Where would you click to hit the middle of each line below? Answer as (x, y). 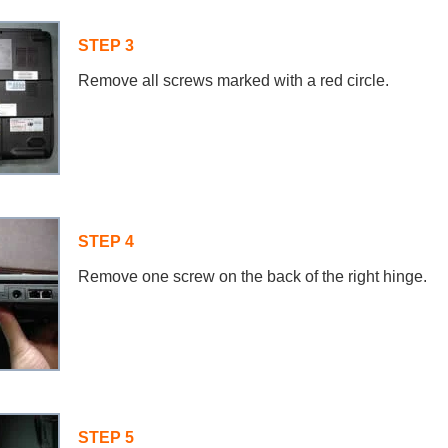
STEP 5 (105, 437)
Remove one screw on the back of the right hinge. (252, 276)
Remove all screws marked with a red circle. (233, 80)
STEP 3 (105, 45)
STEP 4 (105, 241)
